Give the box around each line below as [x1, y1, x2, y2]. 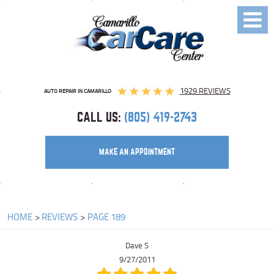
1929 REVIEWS [179, 85, 231, 96]
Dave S [125, 239, 149, 251]
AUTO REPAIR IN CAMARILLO [43, 86, 111, 95]
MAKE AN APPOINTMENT [99, 148, 175, 156]
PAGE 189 [87, 210, 125, 223]
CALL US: [77, 111, 121, 124]
